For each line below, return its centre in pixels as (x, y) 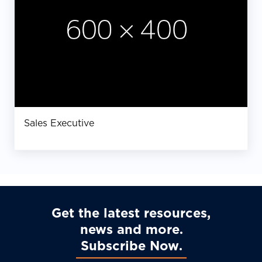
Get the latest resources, (131, 213)
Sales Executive (59, 123)
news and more (130, 230)
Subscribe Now (130, 246)
